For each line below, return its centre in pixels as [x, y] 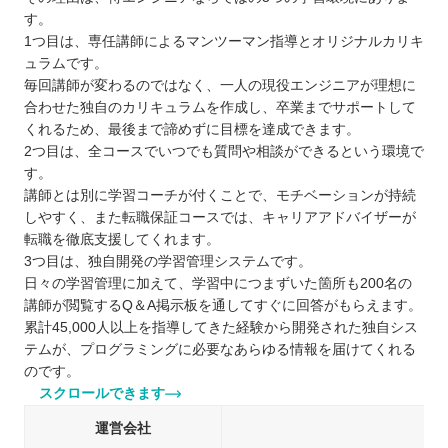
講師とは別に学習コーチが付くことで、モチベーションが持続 [220, 196]
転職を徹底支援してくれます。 [122, 240]
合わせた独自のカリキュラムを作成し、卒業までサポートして [220, 108]
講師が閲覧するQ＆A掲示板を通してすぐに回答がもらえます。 [223, 306]
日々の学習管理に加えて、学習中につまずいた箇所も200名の [218, 284]
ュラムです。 [66, 64]
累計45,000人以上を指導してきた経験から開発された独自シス [221, 328]
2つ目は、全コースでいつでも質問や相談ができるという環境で [224, 152]
